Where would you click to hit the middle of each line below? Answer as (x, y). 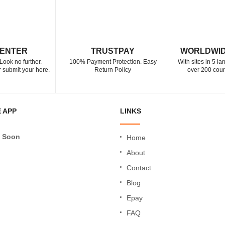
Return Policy (113, 70)
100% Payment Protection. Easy (113, 62)
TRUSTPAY (113, 51)
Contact (139, 168)
